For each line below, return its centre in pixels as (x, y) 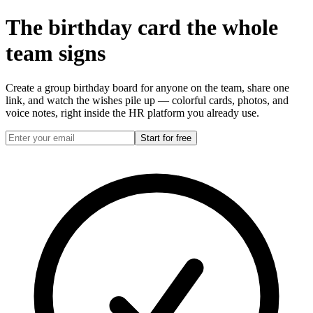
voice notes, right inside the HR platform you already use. (132, 112)
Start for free (166, 138)
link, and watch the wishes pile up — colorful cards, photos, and (147, 100)
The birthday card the (114, 28)
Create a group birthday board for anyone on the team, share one (147, 87)
